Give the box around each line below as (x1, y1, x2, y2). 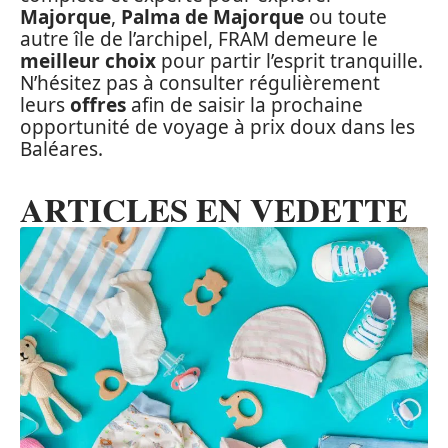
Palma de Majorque (121, 4, 304, 30)
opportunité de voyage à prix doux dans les (20, 114, 415, 140)
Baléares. (20, 136, 103, 162)
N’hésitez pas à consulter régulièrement (20, 70, 380, 96)
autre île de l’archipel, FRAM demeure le (20, 26, 378, 52)
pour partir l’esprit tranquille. (156, 48, 423, 74)
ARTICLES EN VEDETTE (20, 185, 408, 233)
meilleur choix (20, 48, 156, 74)
